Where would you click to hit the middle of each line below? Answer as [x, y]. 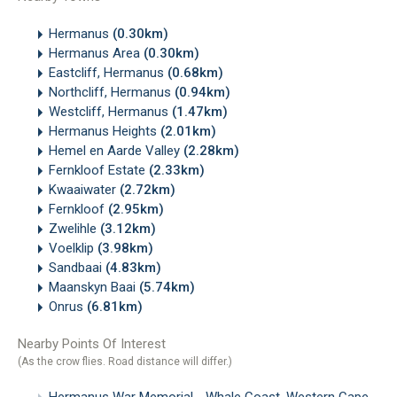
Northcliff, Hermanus [112, 92]
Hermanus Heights [105, 131]
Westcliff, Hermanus [110, 111]
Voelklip [73, 248]
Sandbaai [77, 267]
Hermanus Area [96, 53]
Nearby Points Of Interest [92, 344]
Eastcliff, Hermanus [108, 72]
